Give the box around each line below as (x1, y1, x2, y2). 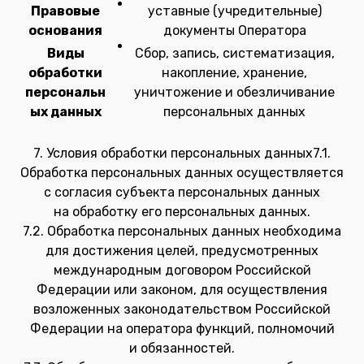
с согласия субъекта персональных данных (44, 184, 320, 200)
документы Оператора (162, 23, 306, 38)
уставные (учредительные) (147, 3, 322, 19)
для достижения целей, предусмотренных (45, 243, 318, 258)
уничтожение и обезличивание (134, 84, 335, 100)
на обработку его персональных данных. (54, 204, 310, 219)
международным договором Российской (53, 262, 311, 278)
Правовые (31, 3, 100, 19)
